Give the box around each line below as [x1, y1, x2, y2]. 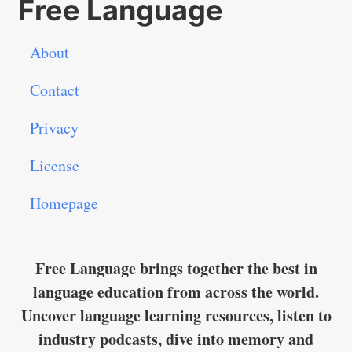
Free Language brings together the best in [35, 257, 317, 280]
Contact [30, 79, 79, 101]
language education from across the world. [33, 280, 319, 304]
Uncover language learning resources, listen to [20, 304, 332, 328]
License [30, 155, 79, 177]
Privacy [30, 117, 79, 139]
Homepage [30, 192, 98, 214]
